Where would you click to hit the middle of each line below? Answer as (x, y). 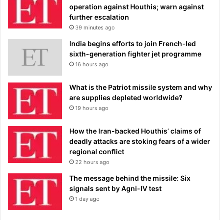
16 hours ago (92, 65)
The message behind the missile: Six (130, 178)
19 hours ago (92, 108)
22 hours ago (92, 162)
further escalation (99, 17)
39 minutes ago (95, 28)
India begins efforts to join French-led (133, 44)
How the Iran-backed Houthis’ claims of (135, 131)
